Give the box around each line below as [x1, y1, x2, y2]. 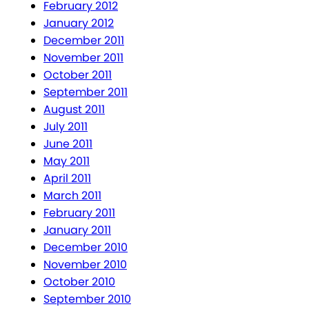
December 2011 [43, 32, 124, 49]
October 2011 [43, 67, 112, 83]
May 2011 [43, 153, 90, 170]
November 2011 [43, 50, 123, 66]
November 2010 [43, 257, 127, 273]
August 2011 [43, 101, 105, 118]
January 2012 [43, 15, 114, 32]
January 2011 [43, 222, 111, 239]
